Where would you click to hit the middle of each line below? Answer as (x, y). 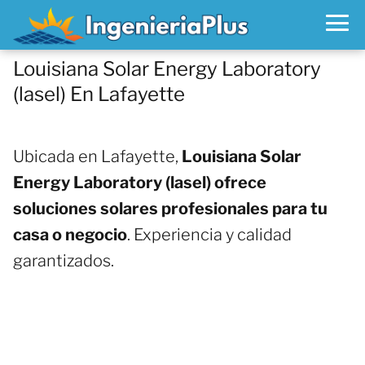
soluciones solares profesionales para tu (170, 209)
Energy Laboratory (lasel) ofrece (140, 182)
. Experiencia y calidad (209, 235)
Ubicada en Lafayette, (97, 156)
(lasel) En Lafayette (99, 94)
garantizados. (64, 261)
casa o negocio (70, 235)
